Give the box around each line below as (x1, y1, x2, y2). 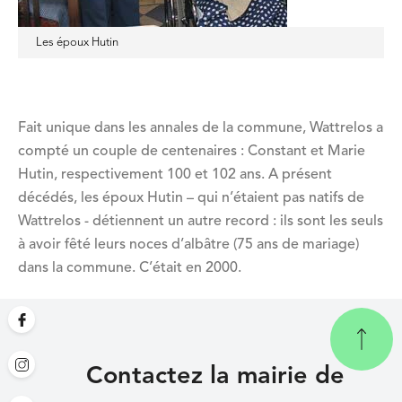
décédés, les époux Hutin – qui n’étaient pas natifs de (18, 190, 364, 205)
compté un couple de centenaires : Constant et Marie (18, 144, 365, 159)
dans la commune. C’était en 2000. (18, 260, 241, 275)
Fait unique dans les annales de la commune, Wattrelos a (18, 120, 383, 135)
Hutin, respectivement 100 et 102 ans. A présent (18, 167, 332, 182)
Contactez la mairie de (86, 365, 345, 390)
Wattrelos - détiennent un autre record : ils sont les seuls (18, 214, 383, 229)
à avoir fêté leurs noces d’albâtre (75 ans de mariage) (18, 237, 359, 252)
